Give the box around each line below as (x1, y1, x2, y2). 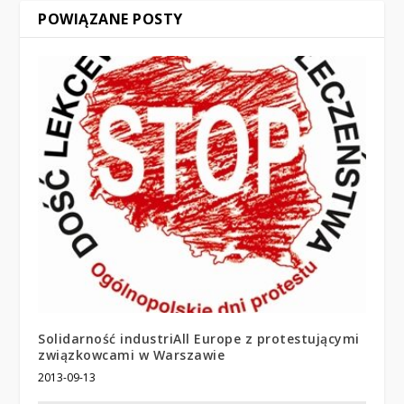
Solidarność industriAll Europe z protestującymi (38, 330, 360, 348)
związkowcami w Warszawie (38, 346, 225, 364)
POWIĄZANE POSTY (38, 8, 183, 29)
